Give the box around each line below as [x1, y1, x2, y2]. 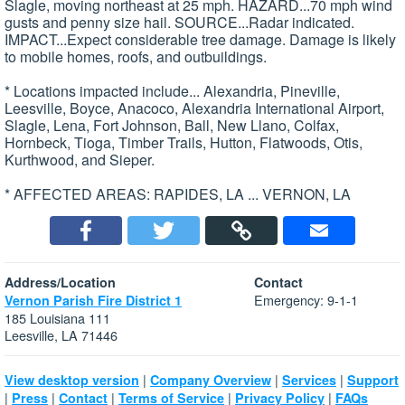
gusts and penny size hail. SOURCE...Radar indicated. [5, 12, 354, 33]
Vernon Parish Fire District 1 [5, 291, 182, 310]
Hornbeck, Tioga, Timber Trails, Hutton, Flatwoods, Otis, [5, 132, 363, 154]
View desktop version [5, 371, 139, 390]
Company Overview [150, 371, 271, 390]
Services [282, 371, 336, 390]
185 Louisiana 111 [5, 308, 110, 328]
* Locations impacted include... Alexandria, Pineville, [5, 80, 340, 102]
